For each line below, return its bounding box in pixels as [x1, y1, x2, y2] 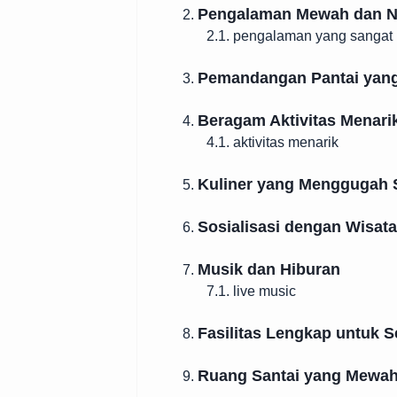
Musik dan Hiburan [198, 261, 340, 278]
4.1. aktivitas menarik [206, 135, 339, 150]
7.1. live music [206, 284, 296, 299]
